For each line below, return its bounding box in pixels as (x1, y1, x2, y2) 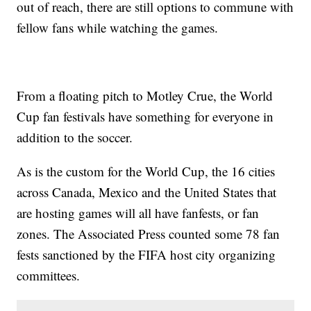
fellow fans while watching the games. (17, 19, 219, 37)
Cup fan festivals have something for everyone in (17, 108, 274, 126)
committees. (17, 267, 81, 285)
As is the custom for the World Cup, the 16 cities (17, 162, 276, 180)
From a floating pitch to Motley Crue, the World (17, 87, 274, 105)
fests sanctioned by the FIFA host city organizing (17, 246, 276, 264)
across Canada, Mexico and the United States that (17, 183, 277, 201)
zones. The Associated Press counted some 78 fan (17, 225, 280, 243)
